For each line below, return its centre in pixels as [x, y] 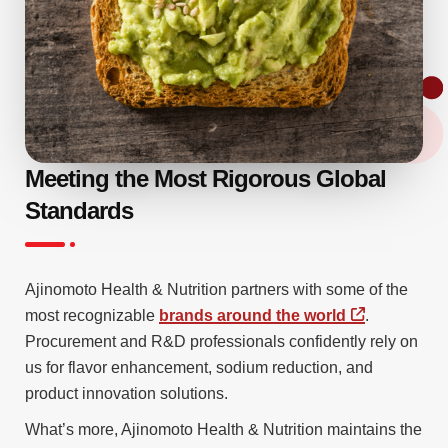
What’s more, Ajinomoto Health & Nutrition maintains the [223, 429]
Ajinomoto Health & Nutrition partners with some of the [216, 289]
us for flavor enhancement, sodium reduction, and [199, 367]
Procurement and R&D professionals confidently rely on [221, 341]
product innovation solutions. [126, 393]
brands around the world [252, 315]
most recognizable [92, 315]
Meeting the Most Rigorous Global [205, 178]
